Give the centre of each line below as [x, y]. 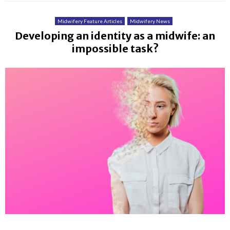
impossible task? [115, 48]
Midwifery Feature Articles [90, 21]
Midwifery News [150, 21]
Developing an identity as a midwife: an [115, 35]
